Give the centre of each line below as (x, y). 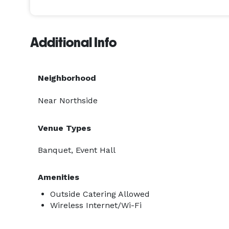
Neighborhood (67, 78)
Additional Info (73, 42)
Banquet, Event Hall (77, 150)
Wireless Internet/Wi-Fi (96, 205)
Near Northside (68, 100)
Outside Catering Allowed (100, 194)
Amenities (59, 177)
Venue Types (64, 128)
